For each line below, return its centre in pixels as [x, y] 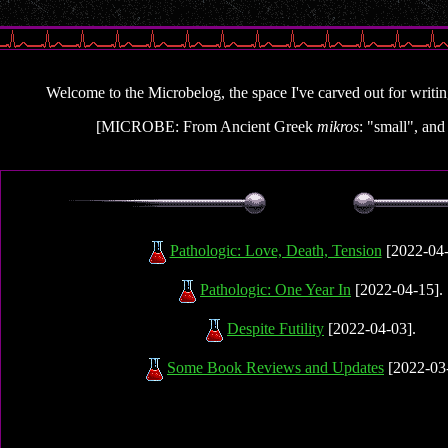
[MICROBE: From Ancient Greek [206, 126]
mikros [338, 126]
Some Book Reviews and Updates [275, 368]
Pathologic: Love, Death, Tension [275, 251]
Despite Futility [275, 329]
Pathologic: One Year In [275, 290]
